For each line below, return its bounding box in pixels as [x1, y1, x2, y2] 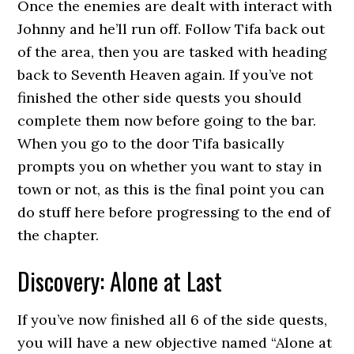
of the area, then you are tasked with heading [17, 43, 328, 61]
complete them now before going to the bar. [17, 111, 317, 130]
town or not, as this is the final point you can [17, 180, 325, 198]
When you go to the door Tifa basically [17, 134, 285, 153]
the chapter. [17, 226, 100, 244]
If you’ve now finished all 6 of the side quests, [17, 311, 328, 329]
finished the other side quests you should [17, 88, 303, 107]
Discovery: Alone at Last [17, 263, 223, 299]
